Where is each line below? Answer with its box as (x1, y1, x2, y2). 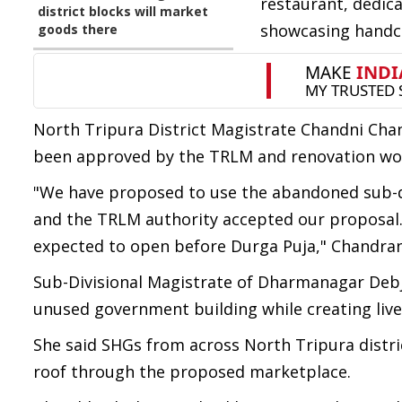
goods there (38, 21, 118, 38)
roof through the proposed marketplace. (33, 361, 351, 382)
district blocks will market (38, 3, 208, 20)
